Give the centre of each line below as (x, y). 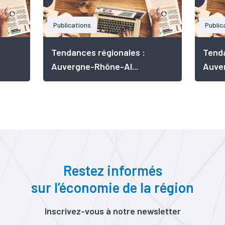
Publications (72, 25)
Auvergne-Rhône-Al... (95, 66)
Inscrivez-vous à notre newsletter (113, 211)
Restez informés (113, 170)
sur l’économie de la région (113, 187)
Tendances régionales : (98, 52)
